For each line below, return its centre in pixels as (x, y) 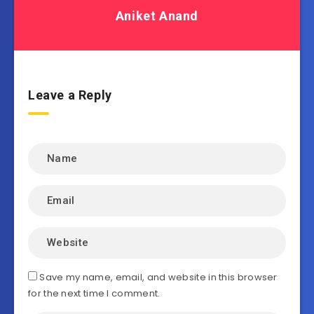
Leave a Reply (70, 95)
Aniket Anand (157, 15)
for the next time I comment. (94, 293)
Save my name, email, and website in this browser (158, 277)
